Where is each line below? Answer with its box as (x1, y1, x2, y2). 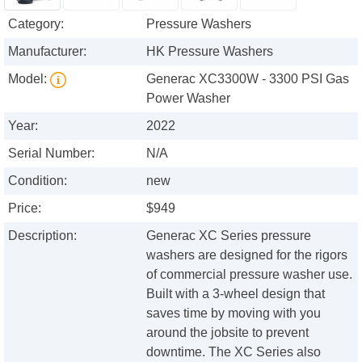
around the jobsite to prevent (146, 326, 309, 340)
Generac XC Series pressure (146, 229, 312, 243)
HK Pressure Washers (146, 44, 274, 59)
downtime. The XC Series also (146, 345, 322, 360)
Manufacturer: (8, 44, 86, 59)
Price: (8, 201, 41, 216)
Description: (8, 229, 77, 243)
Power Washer (146, 91, 231, 106)
